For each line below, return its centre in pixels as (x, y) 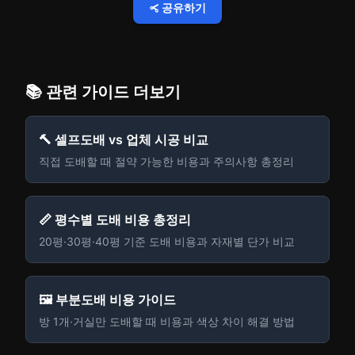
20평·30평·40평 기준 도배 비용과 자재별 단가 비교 (167, 241)
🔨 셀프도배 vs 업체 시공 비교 (124, 139)
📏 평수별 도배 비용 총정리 (115, 219)
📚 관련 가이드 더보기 (103, 92)
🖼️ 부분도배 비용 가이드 (107, 300)
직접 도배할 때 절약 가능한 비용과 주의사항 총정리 (166, 161)
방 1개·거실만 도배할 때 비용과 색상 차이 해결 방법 (167, 321)
